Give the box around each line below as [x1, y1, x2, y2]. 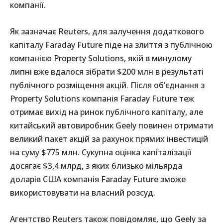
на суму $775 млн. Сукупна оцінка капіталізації [10, 147, 192, 158]
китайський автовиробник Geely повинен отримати [10, 120, 213, 131]
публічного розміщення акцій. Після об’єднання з [10, 80, 205, 91]
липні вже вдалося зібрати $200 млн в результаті [10, 66, 204, 78]
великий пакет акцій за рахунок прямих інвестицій [10, 133, 208, 145]
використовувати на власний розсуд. [10, 187, 155, 199]
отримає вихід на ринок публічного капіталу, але [10, 107, 203, 118]
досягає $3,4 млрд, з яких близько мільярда [10, 160, 182, 172]
